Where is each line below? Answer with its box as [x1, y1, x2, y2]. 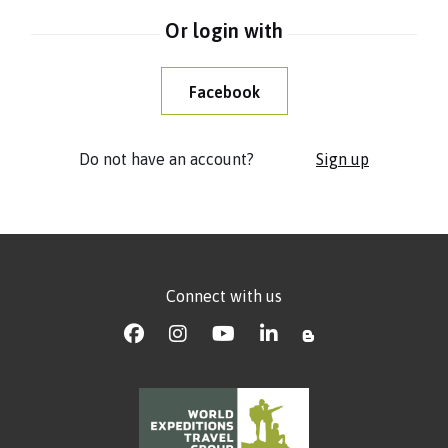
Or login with [165, 19, 283, 42]
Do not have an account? [79, 149, 254, 168]
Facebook [188, 82, 260, 101]
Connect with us [166, 286, 282, 305]
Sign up [316, 149, 369, 168]
